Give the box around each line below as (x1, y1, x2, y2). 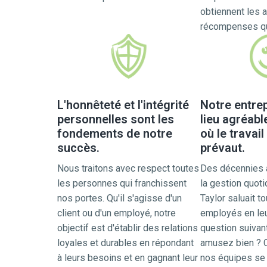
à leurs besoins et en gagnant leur (57, 252, 198, 263)
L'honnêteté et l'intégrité (57, 98, 189, 112)
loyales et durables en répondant (57, 237, 194, 249)
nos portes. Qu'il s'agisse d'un (57, 193, 182, 204)
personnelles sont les (57, 112, 174, 126)
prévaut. (200, 141, 245, 155)
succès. (57, 141, 100, 155)
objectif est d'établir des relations (57, 222, 198, 234)
